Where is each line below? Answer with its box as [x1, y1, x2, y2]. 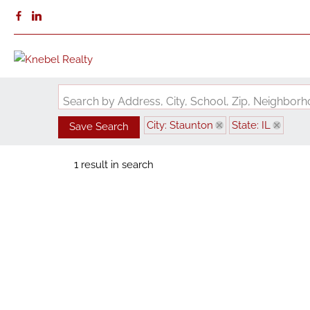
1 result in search [74, 158, 154, 171]
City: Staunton [147, 119, 213, 131]
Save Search [69, 120, 129, 133]
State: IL [232, 119, 271, 131]
